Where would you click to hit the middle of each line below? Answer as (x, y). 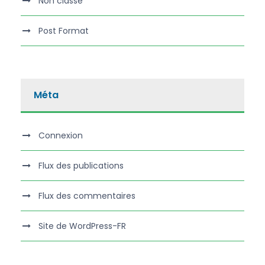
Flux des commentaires (87, 195)
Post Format (64, 30)
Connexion (61, 135)
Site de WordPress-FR (82, 226)
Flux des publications (81, 165)
